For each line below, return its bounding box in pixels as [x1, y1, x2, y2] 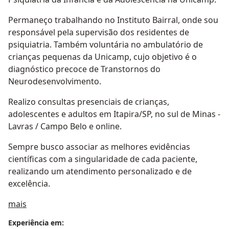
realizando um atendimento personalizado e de [8, 166, 192, 177]
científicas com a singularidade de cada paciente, [8, 153, 197, 165]
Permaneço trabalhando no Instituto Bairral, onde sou [8, 14, 218, 26]
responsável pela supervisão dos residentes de [8, 27, 189, 38]
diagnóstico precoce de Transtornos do [8, 63, 161, 75]
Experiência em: [8, 218, 64, 228]
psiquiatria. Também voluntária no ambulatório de [8, 39, 203, 51]
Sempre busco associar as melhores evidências [8, 141, 190, 153]
